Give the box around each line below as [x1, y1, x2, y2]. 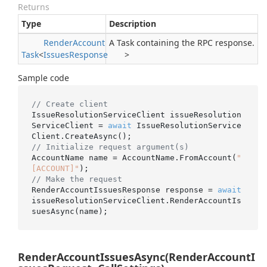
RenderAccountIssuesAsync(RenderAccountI [18, 250, 255, 264]
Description [109, 18, 156, 29]
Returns [18, 1, 49, 13]
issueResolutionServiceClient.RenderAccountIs [31, 195, 241, 205]
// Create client [31, 99, 108, 108]
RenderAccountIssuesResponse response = [31, 185, 218, 194]
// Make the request [31, 174, 122, 184]
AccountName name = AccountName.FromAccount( [31, 153, 237, 162]
